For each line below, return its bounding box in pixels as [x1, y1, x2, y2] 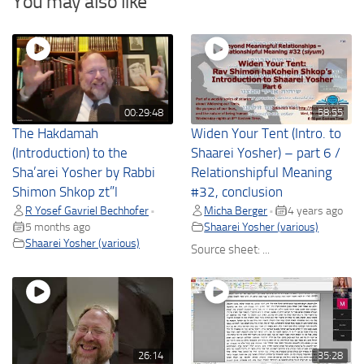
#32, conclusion [191, 184, 284, 200]
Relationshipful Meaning [191, 164, 333, 180]
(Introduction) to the [12, 145, 128, 161]
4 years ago [288, 203, 344, 217]
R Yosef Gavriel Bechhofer [25, 203, 149, 217]
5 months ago [25, 219, 90, 233]
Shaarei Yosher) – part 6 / [191, 145, 341, 161]
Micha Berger [204, 203, 268, 217]
